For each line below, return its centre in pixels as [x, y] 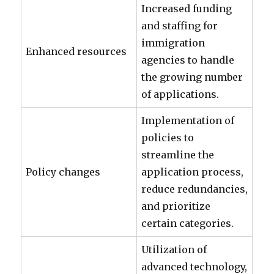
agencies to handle [188, 60]
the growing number [192, 77]
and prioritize [176, 206]
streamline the [178, 155]
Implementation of [188, 120]
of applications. [180, 94]
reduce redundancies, [195, 189]
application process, [193, 172]
